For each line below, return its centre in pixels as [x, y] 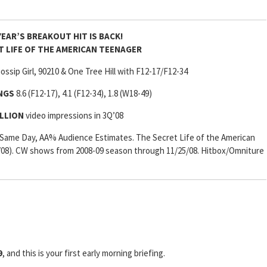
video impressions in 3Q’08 [74, 116]
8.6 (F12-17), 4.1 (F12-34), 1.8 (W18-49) [84, 94]
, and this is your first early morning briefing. [86, 253]
